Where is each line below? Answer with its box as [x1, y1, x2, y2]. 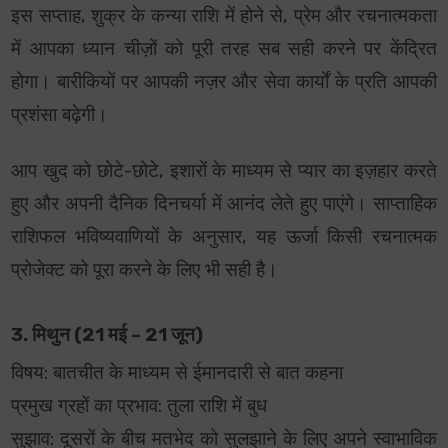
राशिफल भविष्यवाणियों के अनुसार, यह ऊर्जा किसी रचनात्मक [11, 226, 437, 249]
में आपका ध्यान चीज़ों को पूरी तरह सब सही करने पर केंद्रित [11, 38, 437, 61]
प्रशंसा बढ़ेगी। [11, 104, 109, 127]
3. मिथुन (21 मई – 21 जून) [11, 324, 204, 347]
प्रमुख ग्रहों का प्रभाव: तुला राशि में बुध [11, 395, 268, 418]
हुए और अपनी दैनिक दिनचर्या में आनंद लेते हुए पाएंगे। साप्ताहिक [11, 193, 437, 216]
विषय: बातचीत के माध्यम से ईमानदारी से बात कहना [11, 362, 344, 385]
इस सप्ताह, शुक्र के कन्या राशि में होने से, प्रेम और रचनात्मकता [11, 5, 437, 28]
